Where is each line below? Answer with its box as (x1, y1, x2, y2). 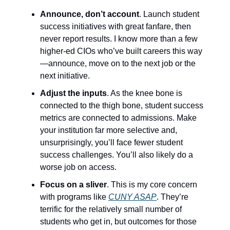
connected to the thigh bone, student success (40, 101, 203, 110)
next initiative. (40, 71, 90, 81)
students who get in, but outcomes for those (40, 217, 197, 226)
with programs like (40, 193, 108, 202)
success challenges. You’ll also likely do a (40, 150, 193, 160)
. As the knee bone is (107, 89, 182, 98)
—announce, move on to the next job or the (40, 59, 196, 68)
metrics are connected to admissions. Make (40, 113, 197, 123)
